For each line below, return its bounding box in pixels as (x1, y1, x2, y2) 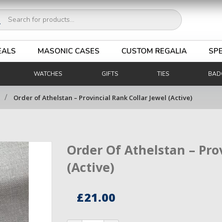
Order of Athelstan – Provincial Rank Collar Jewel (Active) (13, 93, 192, 102)
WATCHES (34, 69, 62, 78)
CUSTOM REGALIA (121, 46, 187, 56)
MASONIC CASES (38, 46, 100, 56)
